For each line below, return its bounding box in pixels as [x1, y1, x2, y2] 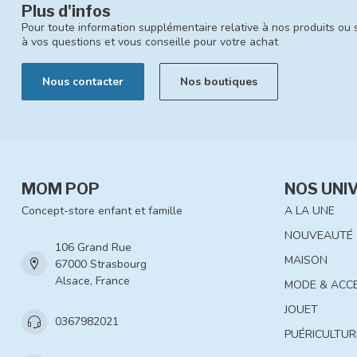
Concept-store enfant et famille [22, 202, 182, 218]
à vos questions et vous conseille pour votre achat [22, 34, 278, 50]
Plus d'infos [22, 2, 111, 22]
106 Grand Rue [55, 239, 131, 255]
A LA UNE [284, 202, 335, 218]
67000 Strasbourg [55, 256, 147, 272]
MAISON [284, 252, 328, 268]
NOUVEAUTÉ [284, 227, 353, 243]
